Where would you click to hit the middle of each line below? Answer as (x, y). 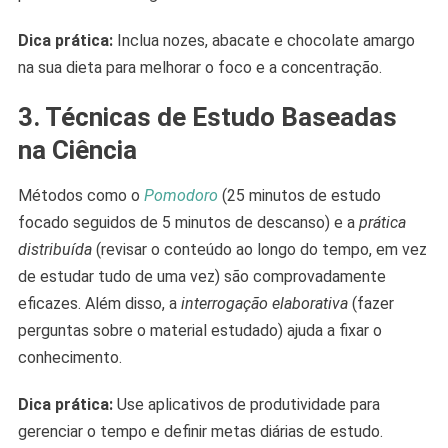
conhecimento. (69, 358)
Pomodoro (180, 196)
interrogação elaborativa (264, 304)
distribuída (54, 250)
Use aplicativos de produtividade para (246, 405)
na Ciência (77, 150)
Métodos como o (80, 196)
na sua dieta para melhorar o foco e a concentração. (199, 68)
